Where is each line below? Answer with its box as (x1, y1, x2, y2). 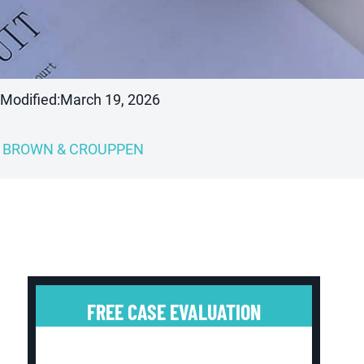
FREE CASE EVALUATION (87, 298, 262, 324)
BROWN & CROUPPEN (2, 141, 144, 158)
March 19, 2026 (59, 90, 160, 108)
